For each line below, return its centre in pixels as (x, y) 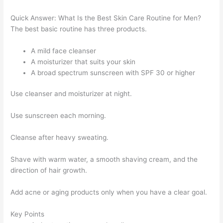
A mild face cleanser (64, 51)
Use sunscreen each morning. (58, 116)
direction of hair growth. (49, 170)
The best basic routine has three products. (79, 29)
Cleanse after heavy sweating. (60, 138)
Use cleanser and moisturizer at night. (71, 94)
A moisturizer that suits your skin (83, 61)
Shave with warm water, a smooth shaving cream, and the (104, 160)
